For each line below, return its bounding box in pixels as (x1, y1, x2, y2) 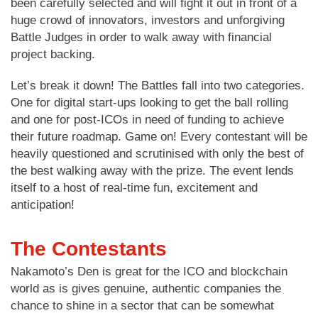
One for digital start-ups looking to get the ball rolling (11, 95, 288, 109)
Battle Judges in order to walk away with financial (11, 30, 272, 44)
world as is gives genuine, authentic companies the (11, 281, 281, 295)
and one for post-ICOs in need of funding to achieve (11, 112, 284, 126)
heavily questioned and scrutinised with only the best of (11, 146, 304, 160)
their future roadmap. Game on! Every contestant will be (11, 129, 307, 143)
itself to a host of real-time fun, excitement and (11, 180, 258, 194)
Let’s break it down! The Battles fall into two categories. (11, 78, 305, 92)
